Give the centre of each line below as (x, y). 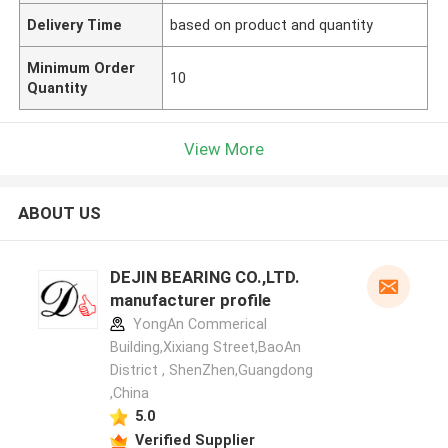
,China (129, 393)
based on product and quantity (272, 24)
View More (224, 148)
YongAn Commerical (197, 324)
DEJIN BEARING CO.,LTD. (204, 277)
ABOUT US (59, 213)
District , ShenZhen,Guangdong (211, 370)
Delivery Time (75, 24)
